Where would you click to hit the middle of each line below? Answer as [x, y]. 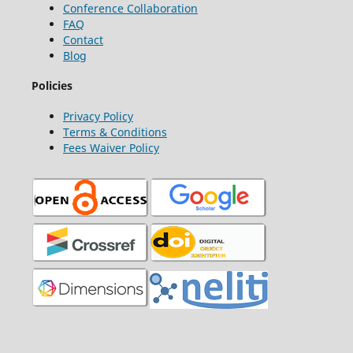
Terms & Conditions [115, 132]
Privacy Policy [98, 116]
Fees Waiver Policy [111, 147]
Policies [52, 86]
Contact [83, 39]
